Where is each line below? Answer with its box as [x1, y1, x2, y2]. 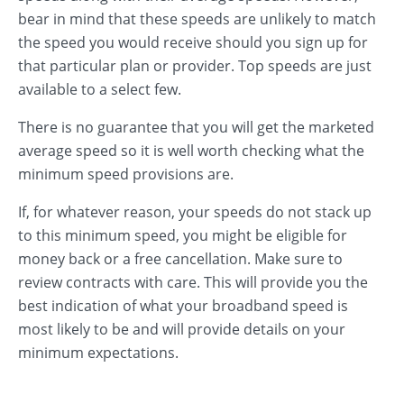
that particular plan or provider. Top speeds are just [18, 56, 372, 76]
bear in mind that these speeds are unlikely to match [18, 9, 376, 29]
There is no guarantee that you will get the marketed [18, 117, 374, 137]
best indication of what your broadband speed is [18, 296, 348, 316]
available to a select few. [18, 79, 181, 99]
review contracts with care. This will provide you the [18, 272, 368, 292]
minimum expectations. [18, 343, 179, 363]
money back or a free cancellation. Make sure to [18, 249, 343, 269]
